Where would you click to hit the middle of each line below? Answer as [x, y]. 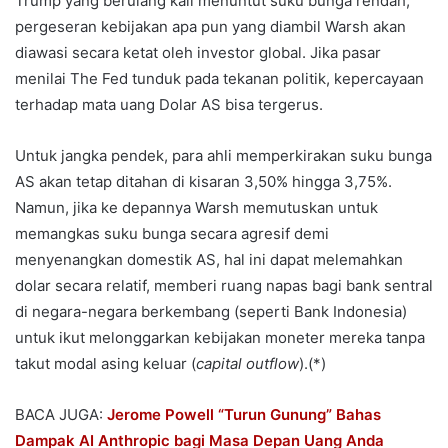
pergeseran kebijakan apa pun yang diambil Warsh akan [210, 27]
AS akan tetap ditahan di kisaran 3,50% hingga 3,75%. [203, 182]
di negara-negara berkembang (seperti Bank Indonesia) [211, 312]
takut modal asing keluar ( [105, 364]
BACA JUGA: [61, 415]
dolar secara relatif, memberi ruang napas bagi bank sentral [224, 286]
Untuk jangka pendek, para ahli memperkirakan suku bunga [223, 156]
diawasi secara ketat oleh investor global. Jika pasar [198, 53]
